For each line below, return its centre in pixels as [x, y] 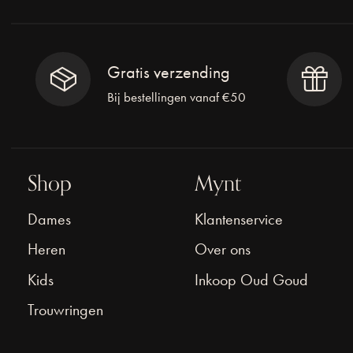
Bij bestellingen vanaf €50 [177, 98]
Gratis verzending [169, 72]
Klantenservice [239, 219]
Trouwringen [65, 310]
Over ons [223, 249]
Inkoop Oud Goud [252, 279]
